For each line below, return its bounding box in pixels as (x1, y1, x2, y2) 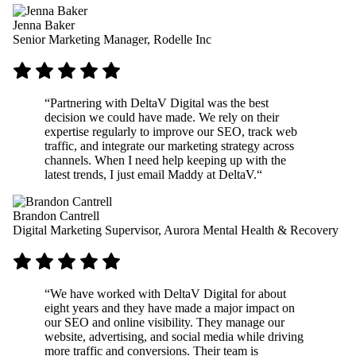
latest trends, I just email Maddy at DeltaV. (44, 168, 257, 181)
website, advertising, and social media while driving (44, 330, 304, 343)
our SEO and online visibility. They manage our (44, 315, 284, 329)
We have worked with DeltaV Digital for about (50, 287, 286, 300)
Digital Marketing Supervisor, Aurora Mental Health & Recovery (13, 223, 339, 237)
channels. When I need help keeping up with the (44, 153, 286, 167)
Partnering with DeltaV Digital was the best (50, 96, 269, 110)
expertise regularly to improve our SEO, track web (44, 125, 297, 138)
